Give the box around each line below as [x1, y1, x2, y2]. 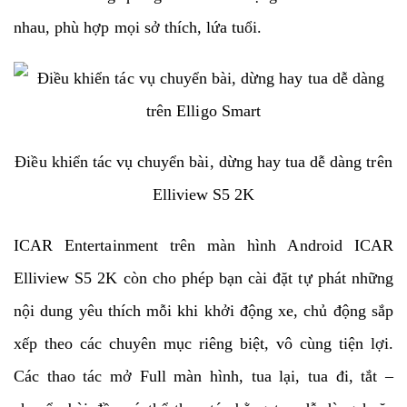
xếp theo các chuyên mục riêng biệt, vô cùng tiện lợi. [14, 333, 393, 352]
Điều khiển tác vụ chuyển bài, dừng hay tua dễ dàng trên [15, 152, 392, 171]
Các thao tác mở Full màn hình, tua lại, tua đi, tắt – [14, 366, 393, 385]
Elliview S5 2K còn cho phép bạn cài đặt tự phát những [14, 268, 393, 287]
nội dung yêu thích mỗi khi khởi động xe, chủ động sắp [14, 301, 393, 320]
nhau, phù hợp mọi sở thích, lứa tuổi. [14, 17, 263, 36]
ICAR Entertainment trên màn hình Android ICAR [14, 235, 393, 254]
